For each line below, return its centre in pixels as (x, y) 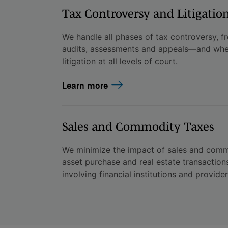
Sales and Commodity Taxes (138, 126)
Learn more (85, 85)
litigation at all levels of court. (120, 61)
